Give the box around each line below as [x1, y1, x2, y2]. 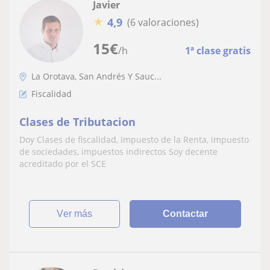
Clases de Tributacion [19, 114, 136, 129]
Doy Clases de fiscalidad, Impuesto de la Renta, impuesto [19, 133, 249, 145]
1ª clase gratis [185, 43, 251, 57]
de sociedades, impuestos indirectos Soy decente [19, 145, 218, 157]
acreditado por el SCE [19, 157, 106, 169]
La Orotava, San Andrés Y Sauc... [31, 70, 162, 82]
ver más [63, 208, 93, 219]
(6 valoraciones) [127, 16, 199, 29]
